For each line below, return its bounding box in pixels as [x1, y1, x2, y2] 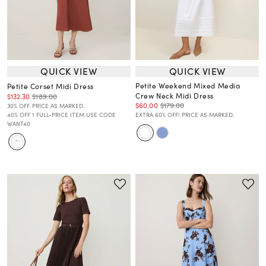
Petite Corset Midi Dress [7, 80, 94, 91]
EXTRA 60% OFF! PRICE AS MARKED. [135, 110, 234, 119]
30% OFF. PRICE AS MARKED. [7, 101, 84, 110]
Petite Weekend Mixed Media [135, 80, 240, 91]
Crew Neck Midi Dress [135, 90, 214, 101]
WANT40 [7, 119, 30, 128]
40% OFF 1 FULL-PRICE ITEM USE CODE [7, 110, 116, 119]
